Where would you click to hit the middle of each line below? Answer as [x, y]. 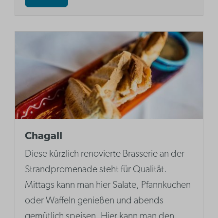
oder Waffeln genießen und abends [94, 201]
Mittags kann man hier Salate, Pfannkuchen [108, 186]
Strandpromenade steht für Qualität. [96, 170]
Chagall [44, 137]
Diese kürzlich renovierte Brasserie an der [105, 154]
